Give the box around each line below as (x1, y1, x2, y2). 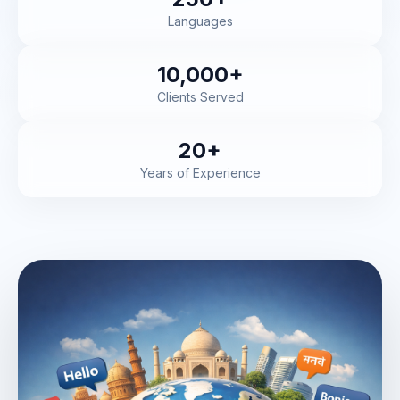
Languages (167, 12, 233, 29)
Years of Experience (139, 164, 261, 180)
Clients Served (156, 88, 244, 104)
